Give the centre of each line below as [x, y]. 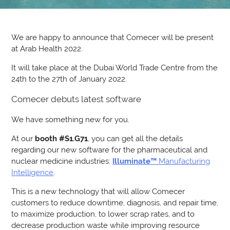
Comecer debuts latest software [76, 99]
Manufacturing [185, 161]
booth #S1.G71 [62, 138]
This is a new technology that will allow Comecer [98, 191]
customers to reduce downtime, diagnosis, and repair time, [115, 202]
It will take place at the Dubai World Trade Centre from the [115, 68]
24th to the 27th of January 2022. [69, 79]
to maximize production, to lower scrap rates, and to [103, 214]
